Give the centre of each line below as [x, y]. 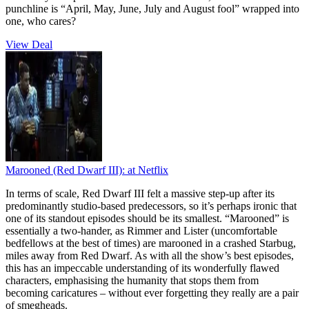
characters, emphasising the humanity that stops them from [132, 280]
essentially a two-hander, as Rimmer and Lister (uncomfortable [141, 230]
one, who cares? [41, 21]
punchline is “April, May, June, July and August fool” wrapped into [152, 8]
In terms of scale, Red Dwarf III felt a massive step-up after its [140, 193]
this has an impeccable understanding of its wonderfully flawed [142, 268]
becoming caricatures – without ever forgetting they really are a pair [152, 292]
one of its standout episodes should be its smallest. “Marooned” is [147, 218]
